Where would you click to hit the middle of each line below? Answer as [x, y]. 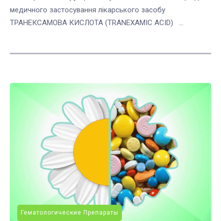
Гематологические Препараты [70, 213]
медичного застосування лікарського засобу [90, 10]
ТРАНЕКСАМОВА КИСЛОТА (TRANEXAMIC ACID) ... [97, 22]
